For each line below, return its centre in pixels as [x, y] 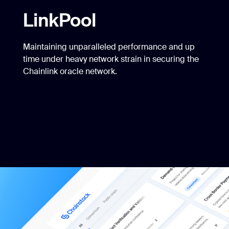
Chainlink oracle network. [70, 71]
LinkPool [60, 20]
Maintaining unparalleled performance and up [109, 47]
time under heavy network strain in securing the [111, 59]
